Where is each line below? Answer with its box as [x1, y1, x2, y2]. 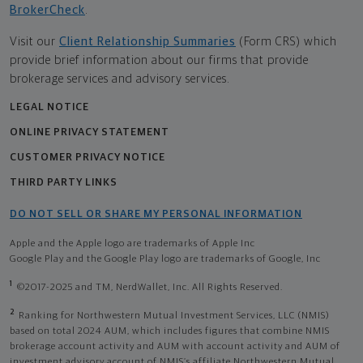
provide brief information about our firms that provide [10, 53, 309, 66]
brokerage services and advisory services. [10, 72, 230, 85]
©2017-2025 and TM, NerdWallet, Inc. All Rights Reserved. [17, 282, 283, 293]
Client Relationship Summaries [59, 35, 236, 48]
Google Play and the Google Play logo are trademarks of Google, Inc [10, 254, 321, 264]
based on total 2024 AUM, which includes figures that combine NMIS [10, 326, 330, 336]
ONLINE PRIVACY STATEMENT [10, 126, 169, 138]
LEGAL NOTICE [10, 101, 89, 113]
